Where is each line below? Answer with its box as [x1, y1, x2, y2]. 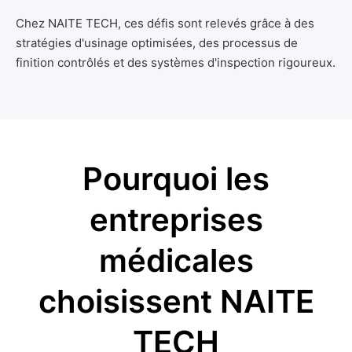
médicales [98, 240, 254, 280]
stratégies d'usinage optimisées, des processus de [16, 35, 298, 50]
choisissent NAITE [38, 281, 314, 321]
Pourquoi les [82, 159, 269, 198]
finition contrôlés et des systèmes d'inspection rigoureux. [16, 54, 335, 70]
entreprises [89, 200, 263, 239]
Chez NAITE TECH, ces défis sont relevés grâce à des [16, 15, 314, 31]
